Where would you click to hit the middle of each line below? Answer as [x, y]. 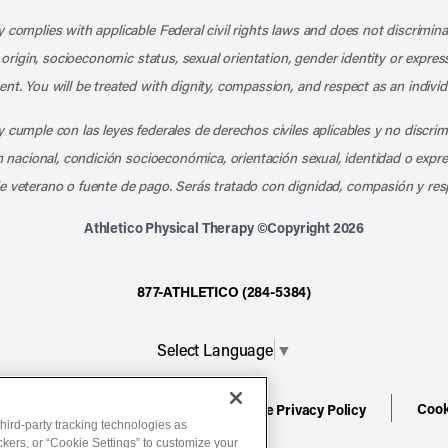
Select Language [215, 349]
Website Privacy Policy [294, 409]
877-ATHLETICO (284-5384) [224, 291]
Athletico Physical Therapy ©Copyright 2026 [224, 227]
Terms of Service [118, 409]
